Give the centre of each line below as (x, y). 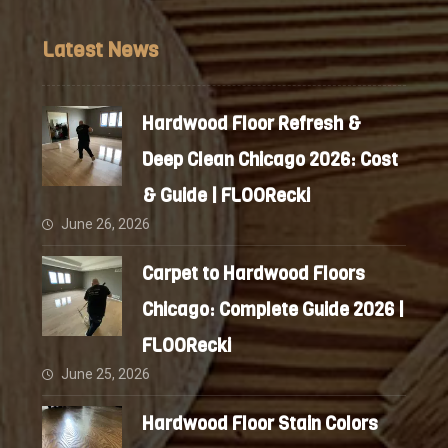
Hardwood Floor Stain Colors (260, 424)
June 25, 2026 (106, 374)
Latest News (100, 50)
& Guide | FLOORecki (226, 196)
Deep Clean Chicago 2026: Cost (270, 160)
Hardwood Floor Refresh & (252, 124)
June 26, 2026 (106, 224)
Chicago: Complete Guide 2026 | (273, 310)
